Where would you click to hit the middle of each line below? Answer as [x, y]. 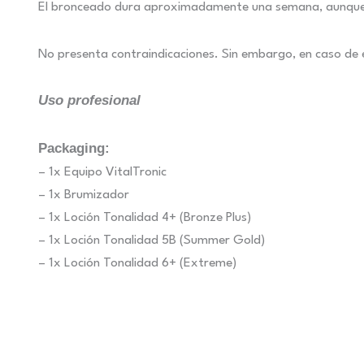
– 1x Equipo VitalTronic [102, 173]
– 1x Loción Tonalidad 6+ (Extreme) [137, 264]
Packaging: [74, 149]
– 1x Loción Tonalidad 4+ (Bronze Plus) [145, 218]
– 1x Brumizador [84, 195]
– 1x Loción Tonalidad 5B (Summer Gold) [152, 241]
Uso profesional [89, 101]
